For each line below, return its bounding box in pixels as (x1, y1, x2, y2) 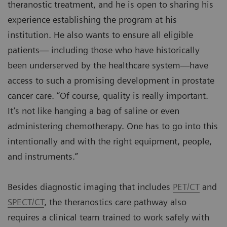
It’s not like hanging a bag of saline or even (8, 105, 179, 117)
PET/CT (173, 181, 200, 193)
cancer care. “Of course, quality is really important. (8, 90, 208, 101)
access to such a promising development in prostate (8, 75, 214, 86)
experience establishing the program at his (8, 14, 177, 25)
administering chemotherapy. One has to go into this (8, 121, 218, 132)
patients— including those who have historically (8, 45, 200, 56)
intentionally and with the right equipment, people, (8, 136, 212, 147)
